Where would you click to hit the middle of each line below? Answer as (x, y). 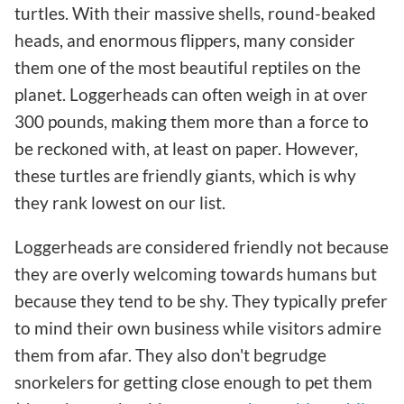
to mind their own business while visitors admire (198, 328)
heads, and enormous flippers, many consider (185, 41)
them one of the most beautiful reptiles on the (188, 68)
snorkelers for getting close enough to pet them (193, 382)
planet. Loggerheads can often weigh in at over (191, 95)
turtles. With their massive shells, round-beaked (195, 14)
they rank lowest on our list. (120, 203)
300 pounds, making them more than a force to (192, 122)
